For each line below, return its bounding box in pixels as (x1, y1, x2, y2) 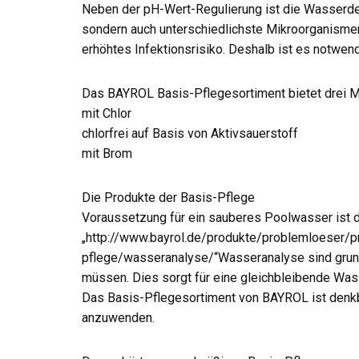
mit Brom (82, 146, 132, 161)
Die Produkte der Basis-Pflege (82, 190, 255, 205)
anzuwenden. (82, 310, 155, 325)
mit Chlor (82, 106, 131, 121)
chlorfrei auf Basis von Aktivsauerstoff (82, 126, 298, 141)
